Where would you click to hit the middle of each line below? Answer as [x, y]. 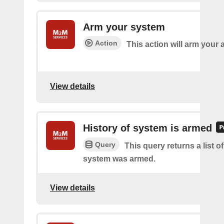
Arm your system [124, 27]
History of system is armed [147, 128]
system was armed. [119, 159]
